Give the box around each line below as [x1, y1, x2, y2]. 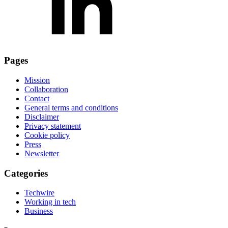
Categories [4, 167, 48, 179]
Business [24, 207, 53, 216]
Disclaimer [24, 112, 59, 121]
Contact [24, 94, 49, 103]
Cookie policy [24, 131, 70, 139]
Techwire [24, 188, 54, 197]
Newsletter [24, 149, 59, 158]
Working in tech [24, 197, 76, 207]
